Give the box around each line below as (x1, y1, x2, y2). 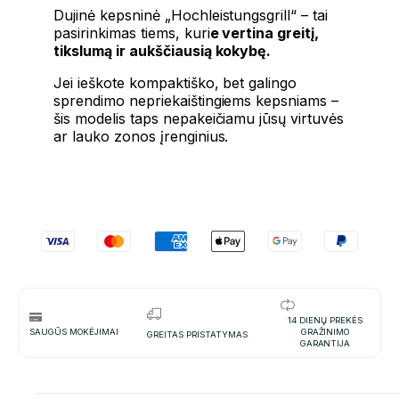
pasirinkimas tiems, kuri (53, 24, 210, 43)
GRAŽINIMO (300, 327, 350, 338)
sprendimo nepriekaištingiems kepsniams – (53, 92, 339, 110)
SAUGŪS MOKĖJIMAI (29, 327, 118, 338)
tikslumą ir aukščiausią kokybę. (53, 42, 272, 61)
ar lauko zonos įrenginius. (53, 127, 229, 146)
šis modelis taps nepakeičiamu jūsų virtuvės (53, 110, 345, 128)
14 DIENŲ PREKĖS (288, 315, 362, 326)
